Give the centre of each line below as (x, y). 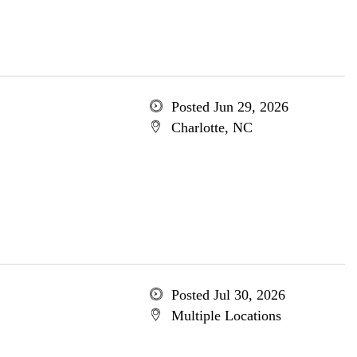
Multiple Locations (226, 316)
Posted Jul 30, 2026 (228, 295)
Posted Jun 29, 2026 (229, 107)
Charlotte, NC (212, 127)
